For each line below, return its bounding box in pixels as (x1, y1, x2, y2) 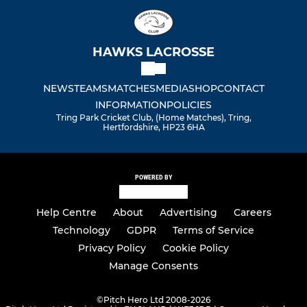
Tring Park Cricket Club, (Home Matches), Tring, (56, 112, 251, 123)
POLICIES (167, 98, 212, 111)
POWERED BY (135, 173, 172, 181)
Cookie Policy (162, 242, 229, 255)
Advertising (159, 206, 217, 219)
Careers (233, 206, 271, 219)
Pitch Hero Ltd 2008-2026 (103, 295, 210, 306)
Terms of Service (173, 224, 254, 237)
